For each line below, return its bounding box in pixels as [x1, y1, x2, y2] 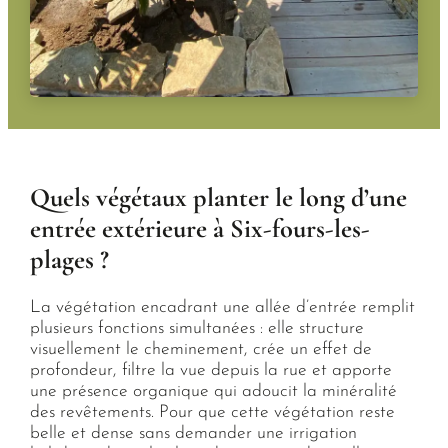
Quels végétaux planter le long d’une [29, 181, 407, 214]
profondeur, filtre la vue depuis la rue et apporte [29, 362, 392, 380]
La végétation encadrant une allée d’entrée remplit [29, 299, 415, 317]
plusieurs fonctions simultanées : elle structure [29, 320, 364, 338]
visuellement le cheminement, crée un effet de [29, 341, 372, 359]
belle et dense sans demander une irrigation [29, 425, 357, 443]
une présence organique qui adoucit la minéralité [29, 383, 397, 401]
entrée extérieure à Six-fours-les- [29, 212, 370, 245]
